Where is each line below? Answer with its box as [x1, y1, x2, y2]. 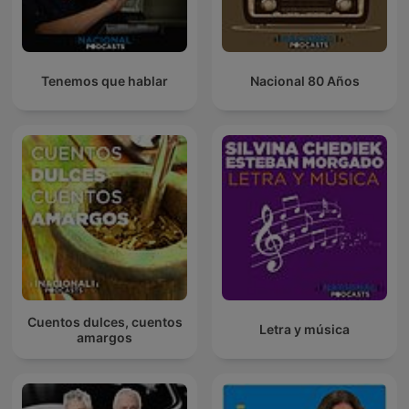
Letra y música [259, 321, 350, 338]
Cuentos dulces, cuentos [26, 313, 183, 330]
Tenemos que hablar [41, 73, 168, 89]
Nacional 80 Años [249, 73, 360, 89]
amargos [77, 329, 132, 345]
